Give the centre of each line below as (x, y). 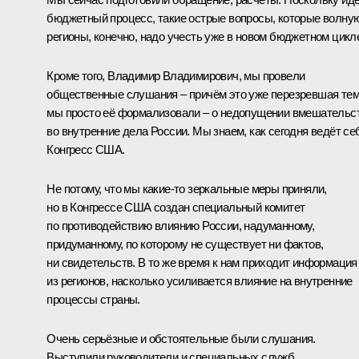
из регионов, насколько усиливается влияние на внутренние (200, 280)
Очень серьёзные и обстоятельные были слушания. (181, 338)
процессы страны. (93, 299)
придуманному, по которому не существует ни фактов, (185, 244)
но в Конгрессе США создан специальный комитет (176, 207)
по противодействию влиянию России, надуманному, (181, 225)
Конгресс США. (86, 149)
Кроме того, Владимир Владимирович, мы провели (176, 75)
